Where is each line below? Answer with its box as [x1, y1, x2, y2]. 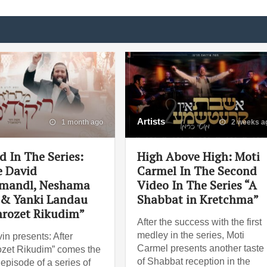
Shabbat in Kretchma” [137, 191, 259, 207]
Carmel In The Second [137, 162, 257, 179]
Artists [137, 116, 166, 126]
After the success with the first [137, 216, 262, 227]
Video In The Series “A [137, 176, 257, 193]
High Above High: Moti [137, 148, 260, 164]
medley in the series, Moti [137, 229, 245, 240]
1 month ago [60, 117, 104, 126]
